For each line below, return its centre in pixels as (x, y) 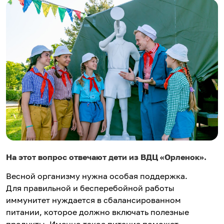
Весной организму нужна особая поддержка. (97, 176)
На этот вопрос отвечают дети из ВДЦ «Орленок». (106, 157)
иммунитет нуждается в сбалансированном (93, 200)
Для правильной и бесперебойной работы (90, 188)
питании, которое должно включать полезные (97, 212)
